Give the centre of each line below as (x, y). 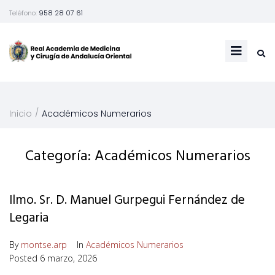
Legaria (29, 218)
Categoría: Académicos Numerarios (137, 156)
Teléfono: (24, 13)
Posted (25, 258)
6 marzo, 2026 (68, 258)
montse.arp (44, 244)
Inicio (21, 113)
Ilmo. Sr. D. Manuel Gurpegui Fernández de (127, 200)
